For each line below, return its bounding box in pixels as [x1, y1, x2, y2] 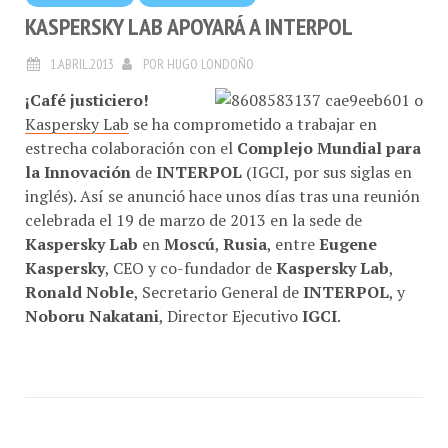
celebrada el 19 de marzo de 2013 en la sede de [25, 200, 362, 223]
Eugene [319, 224, 377, 247]
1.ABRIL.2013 [49, 46, 114, 65]
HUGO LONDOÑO [167, 46, 254, 65]
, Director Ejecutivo [159, 296, 302, 319]
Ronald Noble [25, 272, 134, 295]
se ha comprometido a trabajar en [129, 104, 377, 127]
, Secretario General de [134, 272, 303, 295]
